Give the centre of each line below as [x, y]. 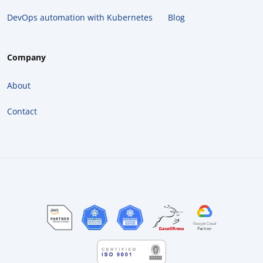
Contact [22, 112]
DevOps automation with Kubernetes [80, 18]
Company [26, 58]
